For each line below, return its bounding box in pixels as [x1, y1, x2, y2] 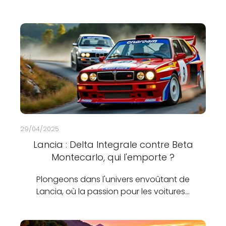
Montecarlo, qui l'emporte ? [51, 151, 175, 163]
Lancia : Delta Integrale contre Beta [33, 138, 193, 151]
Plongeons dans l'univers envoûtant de [36, 174, 190, 185]
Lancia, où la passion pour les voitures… [36, 186, 190, 197]
